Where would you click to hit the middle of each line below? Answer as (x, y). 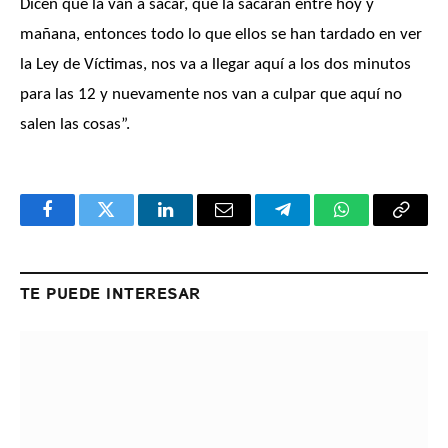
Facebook (80, 224)
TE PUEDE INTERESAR (110, 294)
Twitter (130, 224)
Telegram (315, 224)
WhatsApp (379, 224)
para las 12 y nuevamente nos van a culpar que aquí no (211, 94)
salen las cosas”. (75, 124)
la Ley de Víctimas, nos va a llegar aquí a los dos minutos (215, 64)
